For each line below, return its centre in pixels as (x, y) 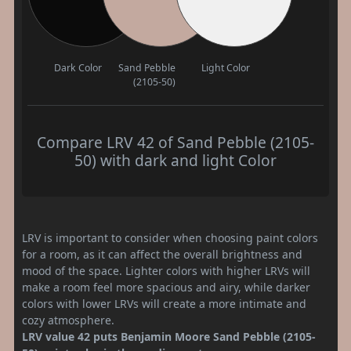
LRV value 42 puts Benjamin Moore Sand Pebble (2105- (169, 336)
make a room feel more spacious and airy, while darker (166, 287)
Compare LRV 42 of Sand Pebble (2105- (175, 142)
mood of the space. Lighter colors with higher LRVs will (166, 270)
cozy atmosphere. (68, 320)
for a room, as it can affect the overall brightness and (162, 254)
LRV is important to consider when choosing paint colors (170, 237)
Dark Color (78, 67)
